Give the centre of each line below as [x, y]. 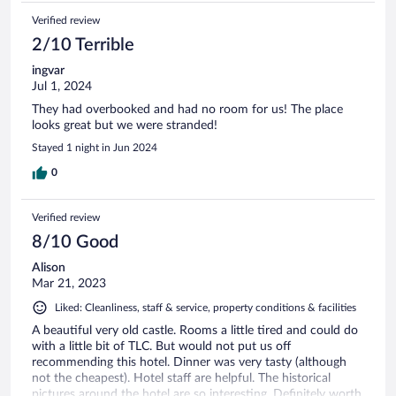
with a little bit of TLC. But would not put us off [161, 346]
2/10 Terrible [83, 45]
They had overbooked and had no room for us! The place [187, 109]
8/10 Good [75, 242]
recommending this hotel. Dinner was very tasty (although [189, 362]
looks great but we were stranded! [125, 125]
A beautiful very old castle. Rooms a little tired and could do [195, 330]
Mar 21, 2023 [69, 283]
